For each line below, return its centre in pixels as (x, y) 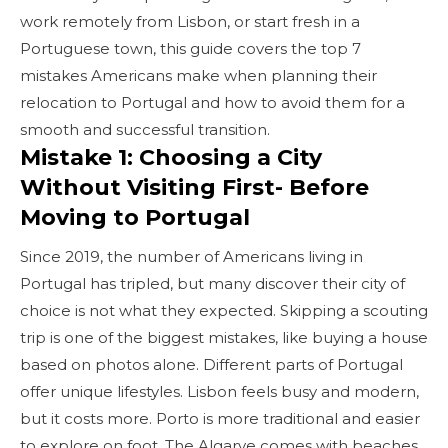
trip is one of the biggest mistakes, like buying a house (224, 337)
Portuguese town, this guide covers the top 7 (190, 48)
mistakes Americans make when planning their (198, 75)
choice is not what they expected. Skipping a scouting (224, 310)
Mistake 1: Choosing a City (171, 157)
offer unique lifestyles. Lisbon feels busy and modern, (219, 391)
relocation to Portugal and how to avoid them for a (212, 102)
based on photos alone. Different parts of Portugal (211, 364)
